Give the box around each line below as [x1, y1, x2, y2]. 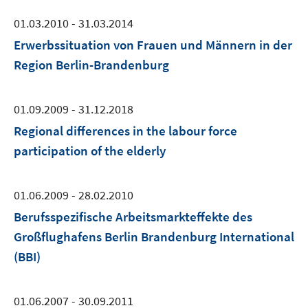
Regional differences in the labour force [14, 122, 237, 139]
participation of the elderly [14, 142, 166, 159]
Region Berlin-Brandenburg [14, 56, 169, 73]
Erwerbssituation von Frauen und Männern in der [14, 36, 292, 53]
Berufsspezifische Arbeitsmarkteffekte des [14, 208, 252, 225]
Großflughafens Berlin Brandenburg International [14, 228, 294, 245]
